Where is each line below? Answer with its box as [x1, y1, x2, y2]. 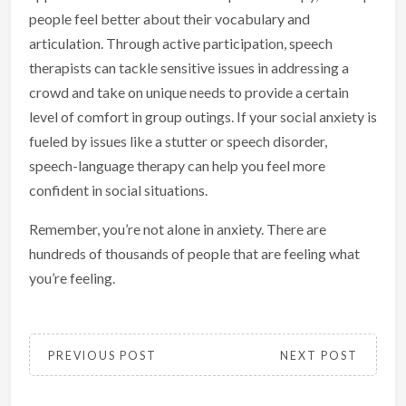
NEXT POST [280, 348, 358, 362]
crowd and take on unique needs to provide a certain [29, 82, 349, 101]
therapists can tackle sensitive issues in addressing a [29, 58, 349, 76]
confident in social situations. [29, 180, 208, 198]
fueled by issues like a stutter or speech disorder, [29, 131, 327, 150]
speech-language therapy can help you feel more [29, 156, 325, 174]
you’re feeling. [29, 268, 115, 286]
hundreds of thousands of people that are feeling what [29, 244, 360, 262]
